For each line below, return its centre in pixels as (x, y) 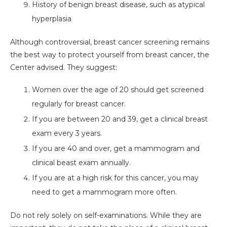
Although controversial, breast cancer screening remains (110, 42)
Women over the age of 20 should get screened (118, 90)
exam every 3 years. (67, 134)
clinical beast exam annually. (81, 163)
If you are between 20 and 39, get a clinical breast (120, 119)
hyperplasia (52, 19)
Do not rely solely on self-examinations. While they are (106, 216)
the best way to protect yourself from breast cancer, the (110, 55)
